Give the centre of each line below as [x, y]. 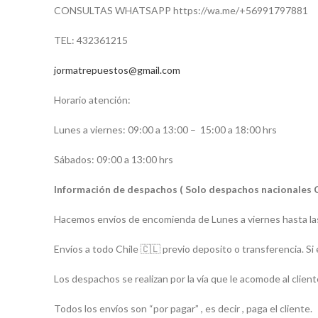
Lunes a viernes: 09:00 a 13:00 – [125, 130]
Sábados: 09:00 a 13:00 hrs [114, 159]
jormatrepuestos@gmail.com [117, 70]
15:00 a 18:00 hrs [238, 130]
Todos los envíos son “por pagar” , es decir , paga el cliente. [183, 308]
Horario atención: [92, 100]
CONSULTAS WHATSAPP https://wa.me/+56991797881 [181, 10]
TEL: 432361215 [91, 40]
